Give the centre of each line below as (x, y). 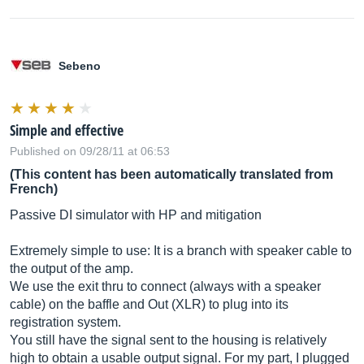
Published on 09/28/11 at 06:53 (90, 151)
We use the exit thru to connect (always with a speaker (165, 286)
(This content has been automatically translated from (171, 174)
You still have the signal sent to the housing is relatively (168, 340)
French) (34, 189)
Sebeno (80, 66)
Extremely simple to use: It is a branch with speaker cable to (181, 251)
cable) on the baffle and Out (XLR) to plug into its (149, 304)
